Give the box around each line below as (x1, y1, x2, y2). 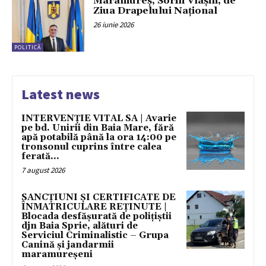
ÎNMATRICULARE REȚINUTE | (21, 201, 167, 213)
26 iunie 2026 (93, 19, 134, 30)
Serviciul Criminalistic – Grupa (21, 229, 169, 241)
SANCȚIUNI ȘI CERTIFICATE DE (21, 191, 176, 203)
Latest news (21, 84, 100, 103)
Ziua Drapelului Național (93, 4, 218, 17)
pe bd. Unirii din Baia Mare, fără (21, 122, 174, 134)
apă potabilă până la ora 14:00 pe (21, 131, 176, 143)
